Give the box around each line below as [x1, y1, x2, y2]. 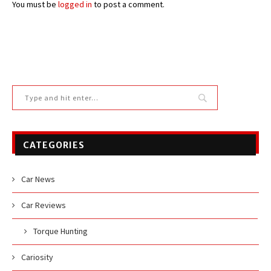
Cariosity [21, 252, 53, 263]
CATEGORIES [23, 140, 85, 151]
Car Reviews [21, 200, 66, 211]
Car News [21, 174, 55, 185]
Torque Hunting [33, 226, 88, 237]
